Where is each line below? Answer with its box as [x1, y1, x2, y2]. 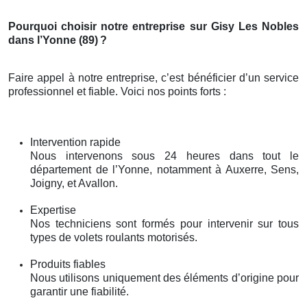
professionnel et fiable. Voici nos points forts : [8, 85, 226, 97]
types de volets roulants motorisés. [30, 231, 197, 243]
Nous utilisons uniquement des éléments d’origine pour [30, 271, 299, 284]
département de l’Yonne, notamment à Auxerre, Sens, [30, 163, 299, 175]
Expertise [30, 204, 76, 216]
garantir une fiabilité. [30, 285, 129, 297]
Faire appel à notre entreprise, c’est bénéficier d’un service [8, 71, 299, 84]
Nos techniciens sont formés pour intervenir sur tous [30, 217, 299, 230]
